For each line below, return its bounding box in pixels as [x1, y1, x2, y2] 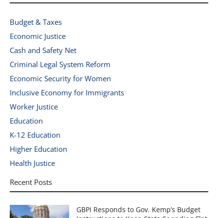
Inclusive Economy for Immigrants [10, 87, 124, 97]
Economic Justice [10, 31, 66, 41]
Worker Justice [10, 101, 58, 111]
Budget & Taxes [10, 17, 62, 27]
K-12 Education [10, 129, 60, 140]
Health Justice [10, 158, 55, 168]
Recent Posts [10, 177, 52, 187]
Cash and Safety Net [10, 45, 76, 55]
